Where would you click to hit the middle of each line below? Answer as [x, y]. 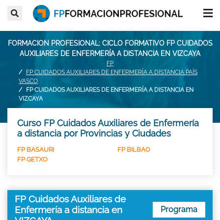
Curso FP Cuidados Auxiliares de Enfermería [108, 123]
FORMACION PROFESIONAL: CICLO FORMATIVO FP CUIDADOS [110, 43]
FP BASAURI [36, 149]
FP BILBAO [134, 149]
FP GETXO [32, 159]
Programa [179, 209]
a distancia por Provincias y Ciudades [94, 133]
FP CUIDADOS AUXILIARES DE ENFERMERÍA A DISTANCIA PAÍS [112, 72]
